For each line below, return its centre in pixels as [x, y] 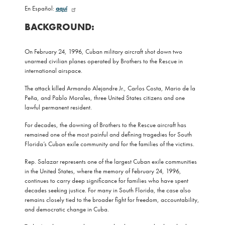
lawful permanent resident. [58, 107]
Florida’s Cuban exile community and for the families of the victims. [109, 144]
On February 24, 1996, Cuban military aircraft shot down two [103, 51]
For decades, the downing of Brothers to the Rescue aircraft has [105, 125]
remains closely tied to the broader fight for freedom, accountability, [112, 199]
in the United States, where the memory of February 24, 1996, [103, 171]
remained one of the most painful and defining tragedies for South [108, 134]
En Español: [40, 8]
